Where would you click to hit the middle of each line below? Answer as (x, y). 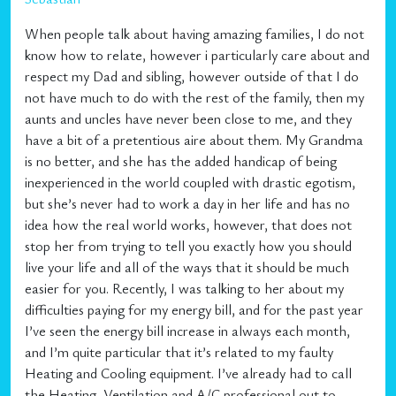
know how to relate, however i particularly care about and (197, 55)
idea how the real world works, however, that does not (188, 225)
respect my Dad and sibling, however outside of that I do (192, 76)
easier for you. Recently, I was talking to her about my (184, 288)
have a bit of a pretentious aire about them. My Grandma (194, 140)
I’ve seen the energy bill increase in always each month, (187, 331)
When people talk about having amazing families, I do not (194, 34)
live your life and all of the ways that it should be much (187, 267)
